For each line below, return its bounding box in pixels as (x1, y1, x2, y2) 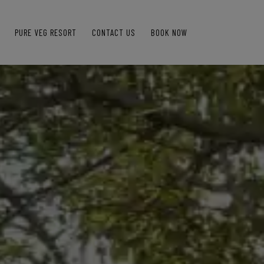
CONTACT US (92, 27, 136, 38)
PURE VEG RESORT (15, 27, 77, 38)
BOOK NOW (151, 27, 187, 38)
